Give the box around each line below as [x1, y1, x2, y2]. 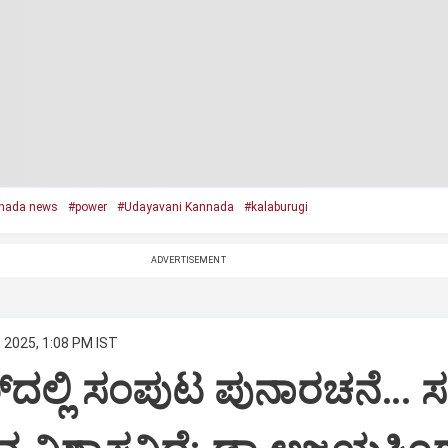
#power [67, 200, 107, 214]
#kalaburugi [243, 200, 308, 214]
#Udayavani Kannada [116, 200, 234, 214]
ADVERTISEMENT [150, 255, 226, 265]
